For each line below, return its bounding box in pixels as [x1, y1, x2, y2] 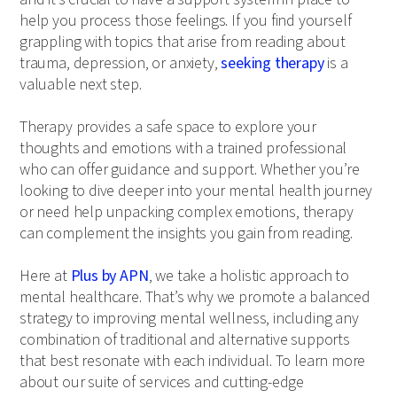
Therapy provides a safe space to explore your [19, 116, 316, 139]
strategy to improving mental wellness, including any [19, 307, 359, 331]
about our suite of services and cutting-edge [19, 371, 305, 394]
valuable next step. [19, 74, 142, 97]
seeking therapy [221, 52, 324, 75]
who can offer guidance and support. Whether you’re [19, 159, 361, 182]
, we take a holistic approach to [148, 265, 349, 288]
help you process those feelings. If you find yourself [19, 10, 352, 33]
